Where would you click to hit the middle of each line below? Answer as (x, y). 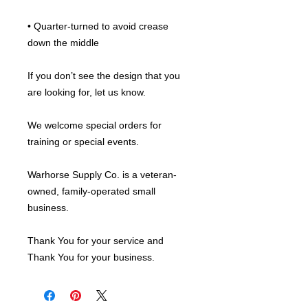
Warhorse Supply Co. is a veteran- (102, 175)
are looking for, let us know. (87, 92)
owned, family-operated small (91, 191)
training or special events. (83, 142)
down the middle (63, 43)
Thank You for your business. (91, 257)
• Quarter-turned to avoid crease (98, 26)
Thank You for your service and (96, 241)
